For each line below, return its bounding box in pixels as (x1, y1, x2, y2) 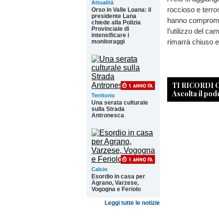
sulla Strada (91, 106, 125, 112)
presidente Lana (91, 13, 136, 20)
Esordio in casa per (91, 173, 145, 180)
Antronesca (91, 112, 124, 119)
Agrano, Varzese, (91, 179, 139, 186)
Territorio (91, 92, 115, 98)
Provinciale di (91, 25, 129, 32)
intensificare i (91, 32, 129, 39)
